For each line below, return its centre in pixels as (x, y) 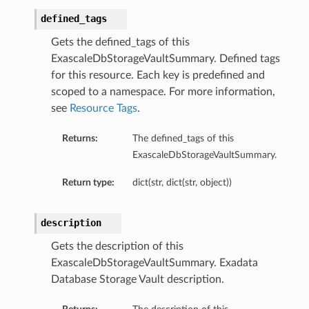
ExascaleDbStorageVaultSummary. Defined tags (165, 59)
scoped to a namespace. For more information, (163, 92)
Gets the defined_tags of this (120, 42)
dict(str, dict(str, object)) (182, 183)
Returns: (80, 139)
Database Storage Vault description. (137, 280)
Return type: (88, 183)
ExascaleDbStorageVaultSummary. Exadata (154, 263)
